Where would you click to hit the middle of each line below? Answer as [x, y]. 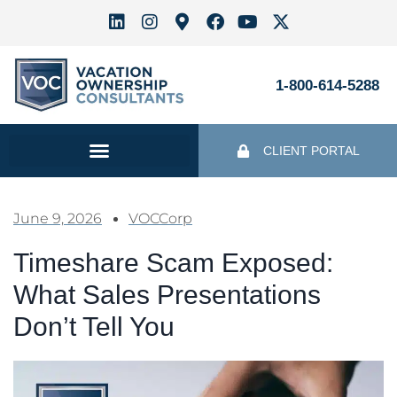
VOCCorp [160, 219]
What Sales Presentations [167, 295]
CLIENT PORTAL [311, 151]
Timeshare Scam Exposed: [173, 263]
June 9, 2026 [58, 219]
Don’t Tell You [94, 327]
